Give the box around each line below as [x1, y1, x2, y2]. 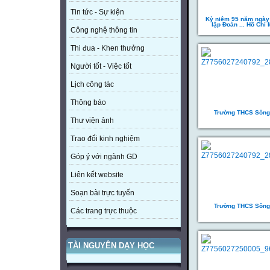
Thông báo [71, 98, 106, 107]
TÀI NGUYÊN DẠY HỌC [68, 241, 154, 251]
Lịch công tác [71, 80, 114, 89]
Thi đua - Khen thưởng [71, 44, 145, 53]
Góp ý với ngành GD [71, 152, 137, 162]
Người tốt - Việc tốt [71, 62, 131, 71]
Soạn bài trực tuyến [71, 189, 134, 198]
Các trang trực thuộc [71, 207, 137, 216]
